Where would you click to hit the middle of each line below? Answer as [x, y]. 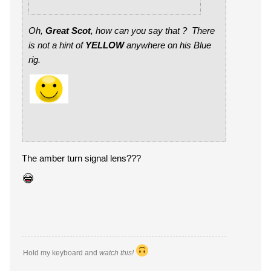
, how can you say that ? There [153, 31]
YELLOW [105, 45]
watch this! [117, 253]
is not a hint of [57, 45]
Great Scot [68, 31]
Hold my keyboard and [61, 253]
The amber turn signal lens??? [83, 158]
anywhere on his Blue [168, 45]
